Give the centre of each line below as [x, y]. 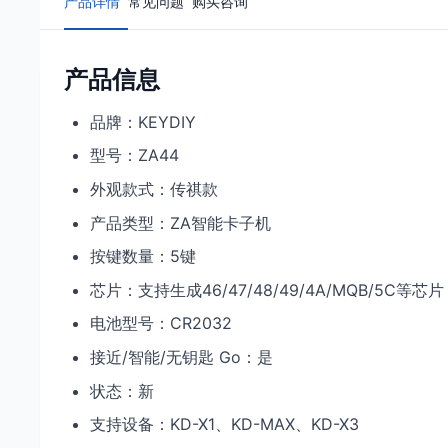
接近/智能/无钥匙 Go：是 [181, 356]
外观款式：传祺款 [154, 188]
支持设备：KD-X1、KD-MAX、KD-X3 [224, 424]
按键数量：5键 [143, 256]
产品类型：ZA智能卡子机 [180, 222]
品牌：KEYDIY [143, 121]
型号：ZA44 [134, 155]
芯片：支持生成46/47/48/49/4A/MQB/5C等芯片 [267, 289]
